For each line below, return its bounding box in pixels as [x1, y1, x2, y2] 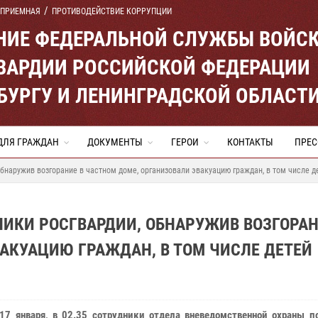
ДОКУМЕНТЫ [87, 136, 143, 148]
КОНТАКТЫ [227, 136, 273, 148]
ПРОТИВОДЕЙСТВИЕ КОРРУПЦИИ [52, 6, 172, 16]
